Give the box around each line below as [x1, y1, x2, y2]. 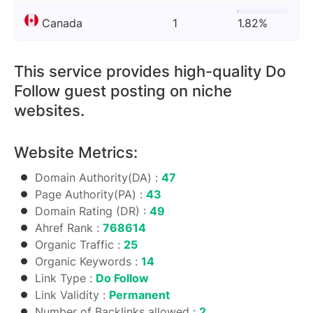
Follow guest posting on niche [14, 82, 232, 100]
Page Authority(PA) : [35, 187, 146, 201]
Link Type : [35, 271, 96, 285]
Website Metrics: [14, 143, 138, 161]
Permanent [109, 288, 170, 302]
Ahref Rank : [35, 221, 103, 235]
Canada [42, 16, 82, 30]
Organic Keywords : [35, 254, 141, 268]
